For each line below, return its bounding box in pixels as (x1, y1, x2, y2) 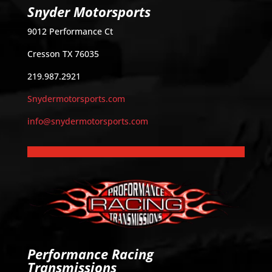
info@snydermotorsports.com (27, 115, 148, 127)
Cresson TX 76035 (27, 48, 99, 60)
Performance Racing (27, 244, 154, 263)
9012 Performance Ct (27, 25, 113, 38)
